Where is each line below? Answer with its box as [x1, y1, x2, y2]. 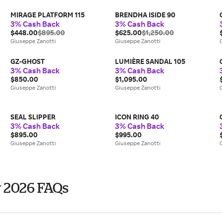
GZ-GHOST [10, 57, 45, 65]
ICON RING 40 [114, 112, 159, 121]
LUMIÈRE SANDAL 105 [114, 57, 185, 65]
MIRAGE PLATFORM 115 [10, 10, 85, 19]
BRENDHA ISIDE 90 [114, 10, 175, 19]
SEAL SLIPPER [10, 112, 56, 121]
